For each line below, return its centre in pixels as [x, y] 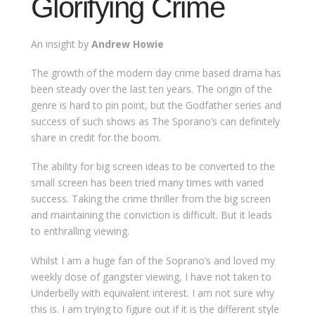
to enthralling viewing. [80, 231]
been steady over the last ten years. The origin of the [151, 89]
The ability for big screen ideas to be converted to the [153, 167]
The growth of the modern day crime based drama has [156, 72]
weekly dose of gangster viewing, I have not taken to [151, 276]
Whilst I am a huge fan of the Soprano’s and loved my [153, 260]
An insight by [61, 44]
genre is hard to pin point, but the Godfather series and [156, 105]
